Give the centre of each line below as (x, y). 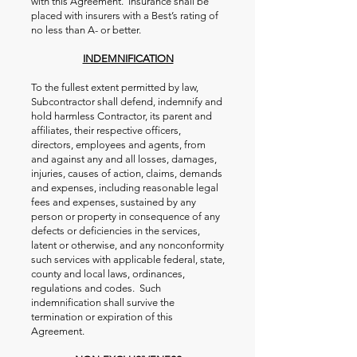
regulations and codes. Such (96, 288)
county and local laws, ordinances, (108, 274)
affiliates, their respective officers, (106, 130)
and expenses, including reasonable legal (125, 188)
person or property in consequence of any (126, 216)
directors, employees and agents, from (118, 145)
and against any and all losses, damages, (124, 159)
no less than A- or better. (86, 30)
